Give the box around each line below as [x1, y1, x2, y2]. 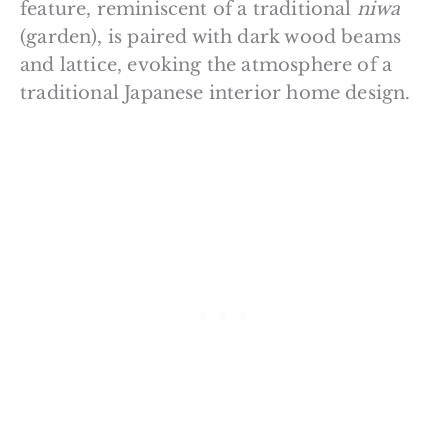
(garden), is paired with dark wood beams [20, 25, 402, 48]
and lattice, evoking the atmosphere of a [20, 53, 393, 76]
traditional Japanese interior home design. [20, 81, 411, 104]
